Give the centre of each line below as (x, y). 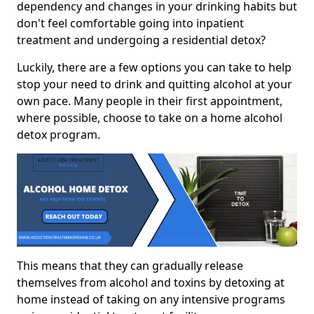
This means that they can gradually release (130, 266)
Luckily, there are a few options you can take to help (154, 67)
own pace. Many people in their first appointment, (150, 101)
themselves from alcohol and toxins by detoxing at (151, 283)
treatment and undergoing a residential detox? (141, 40)
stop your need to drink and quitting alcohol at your (155, 84)
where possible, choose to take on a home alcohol (150, 118)
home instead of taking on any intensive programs (151, 300)
